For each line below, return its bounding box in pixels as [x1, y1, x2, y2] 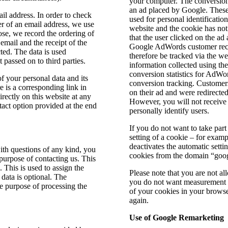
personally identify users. [129, 106, 210, 115]
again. [129, 195, 149, 205]
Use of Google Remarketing [129, 213, 224, 222]
